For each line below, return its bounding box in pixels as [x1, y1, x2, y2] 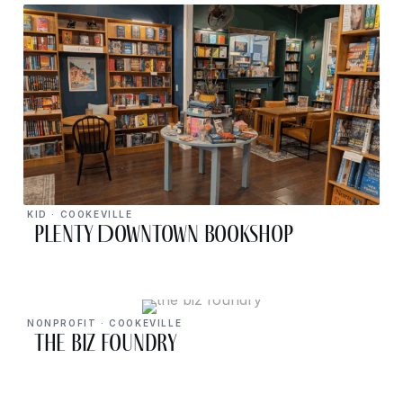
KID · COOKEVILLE [27, 208, 133, 219]
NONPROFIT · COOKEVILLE [27, 317, 183, 328]
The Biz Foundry [34, 327, 177, 358]
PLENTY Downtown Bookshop [34, 218, 293, 249]
